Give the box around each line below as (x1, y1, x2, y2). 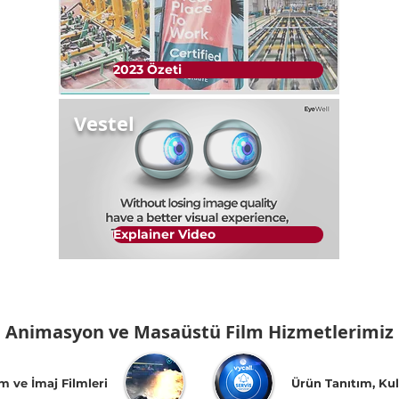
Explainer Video (113, 226, 216, 242)
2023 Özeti (113, 61, 182, 77)
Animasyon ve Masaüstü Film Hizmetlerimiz (5, 320, 394, 344)
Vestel (74, 110, 134, 137)
